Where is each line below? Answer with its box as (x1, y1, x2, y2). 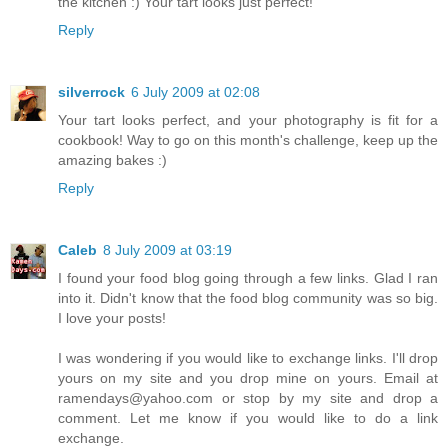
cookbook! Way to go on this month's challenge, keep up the (58, 132, 438, 149)
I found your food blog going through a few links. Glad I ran (58, 270, 438, 287)
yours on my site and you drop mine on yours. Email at (58, 370, 438, 387)
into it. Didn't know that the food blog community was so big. (58, 290, 438, 307)
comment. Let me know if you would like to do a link (58, 410, 438, 427)
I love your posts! (58, 310, 166, 327)
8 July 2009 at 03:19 (103, 242, 232, 259)
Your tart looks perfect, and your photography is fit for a (58, 112, 438, 129)
